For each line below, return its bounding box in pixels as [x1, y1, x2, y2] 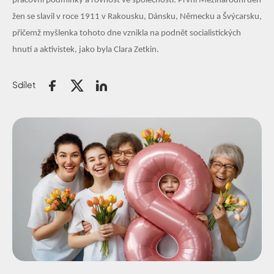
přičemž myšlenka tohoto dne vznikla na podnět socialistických [12, 29, 241, 38]
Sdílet [12, 79, 35, 91]
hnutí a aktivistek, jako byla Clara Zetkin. [12, 45, 159, 54]
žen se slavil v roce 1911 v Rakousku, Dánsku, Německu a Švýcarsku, [12, 12, 262, 21]
